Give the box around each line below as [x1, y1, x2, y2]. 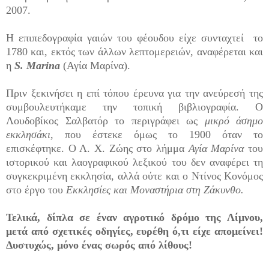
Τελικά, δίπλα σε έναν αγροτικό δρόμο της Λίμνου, [6, 211, 263, 223]
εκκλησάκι [6, 128, 50, 141]
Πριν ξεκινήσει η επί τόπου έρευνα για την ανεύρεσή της [6, 86, 263, 99]
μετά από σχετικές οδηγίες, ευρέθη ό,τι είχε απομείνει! [6, 225, 263, 237]
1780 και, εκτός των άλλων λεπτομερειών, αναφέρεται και [6, 45, 263, 58]
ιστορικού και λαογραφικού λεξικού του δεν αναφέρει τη [6, 156, 263, 168]
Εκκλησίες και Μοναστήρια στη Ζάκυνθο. [66, 183, 244, 196]
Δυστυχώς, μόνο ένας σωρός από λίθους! [6, 238, 192, 251]
